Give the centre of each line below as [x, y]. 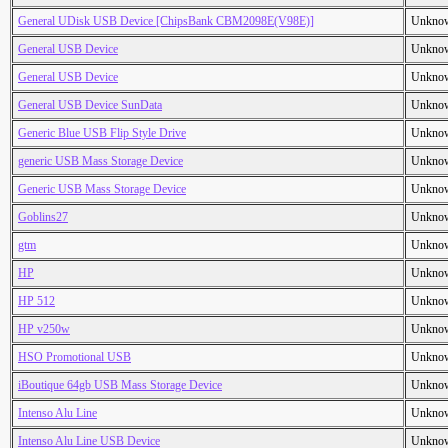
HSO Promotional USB [74, 357]
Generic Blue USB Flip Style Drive [102, 133]
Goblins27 [43, 217]
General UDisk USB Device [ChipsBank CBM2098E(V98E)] [166, 21]
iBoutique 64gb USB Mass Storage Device [120, 385]
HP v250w [44, 329]
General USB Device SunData [90, 105]
